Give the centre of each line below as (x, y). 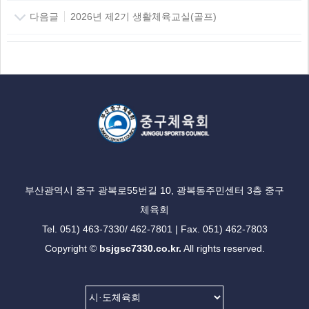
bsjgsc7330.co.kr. (140, 248)
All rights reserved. (223, 248)
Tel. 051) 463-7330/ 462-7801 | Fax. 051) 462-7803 (154, 229)
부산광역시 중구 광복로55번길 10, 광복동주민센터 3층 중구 (154, 190)
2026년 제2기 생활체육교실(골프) (140, 16)
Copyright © (72, 248)
